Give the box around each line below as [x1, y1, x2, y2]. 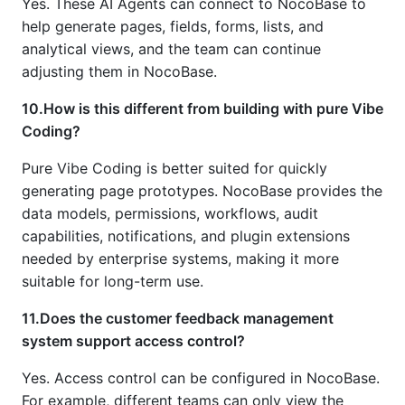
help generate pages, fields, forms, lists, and [22, 17, 324, 36]
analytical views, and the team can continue [22, 40, 321, 59]
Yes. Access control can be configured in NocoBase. [22, 369, 380, 388]
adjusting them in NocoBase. [22, 62, 217, 81]
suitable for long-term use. [22, 272, 203, 291]
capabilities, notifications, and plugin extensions [22, 227, 350, 246]
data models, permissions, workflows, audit [22, 204, 318, 223]
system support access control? [22, 332, 245, 351]
